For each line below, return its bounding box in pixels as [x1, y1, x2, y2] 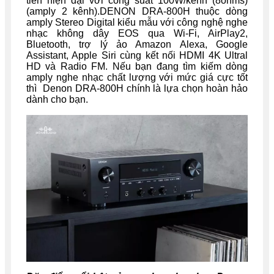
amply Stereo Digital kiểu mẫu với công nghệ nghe [26, 17, 248, 28]
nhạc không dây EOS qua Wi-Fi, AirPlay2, [26, 28, 248, 39]
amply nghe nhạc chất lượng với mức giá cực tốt [26, 72, 248, 83]
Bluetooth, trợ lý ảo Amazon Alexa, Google [26, 39, 248, 50]
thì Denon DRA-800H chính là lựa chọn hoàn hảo [26, 83, 248, 94]
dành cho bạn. [26, 94, 88, 105]
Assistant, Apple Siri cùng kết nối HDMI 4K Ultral [26, 50, 248, 61]
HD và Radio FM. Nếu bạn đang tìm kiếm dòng [26, 61, 248, 72]
